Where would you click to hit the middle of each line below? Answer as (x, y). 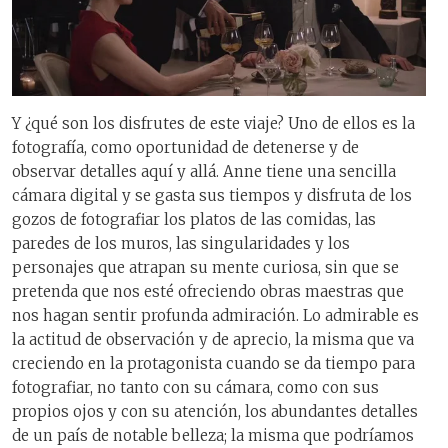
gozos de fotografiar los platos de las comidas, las (194, 220)
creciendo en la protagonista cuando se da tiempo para (213, 364)
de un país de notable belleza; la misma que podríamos (213, 436)
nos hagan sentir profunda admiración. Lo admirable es (215, 316)
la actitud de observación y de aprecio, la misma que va (213, 340)
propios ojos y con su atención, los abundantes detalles (215, 412)
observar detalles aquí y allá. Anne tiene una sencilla (204, 172)
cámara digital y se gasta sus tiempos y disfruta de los (212, 196)
